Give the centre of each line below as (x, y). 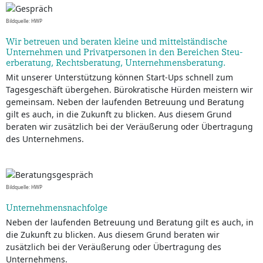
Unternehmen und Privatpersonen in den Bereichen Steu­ (124, 52)
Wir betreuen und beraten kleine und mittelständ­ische (117, 42)
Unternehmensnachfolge (57, 208)
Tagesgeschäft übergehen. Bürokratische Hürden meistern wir (129, 90)
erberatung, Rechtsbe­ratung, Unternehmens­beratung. (116, 63)
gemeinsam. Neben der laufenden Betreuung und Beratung (125, 102)
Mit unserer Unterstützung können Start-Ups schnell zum (119, 77)
